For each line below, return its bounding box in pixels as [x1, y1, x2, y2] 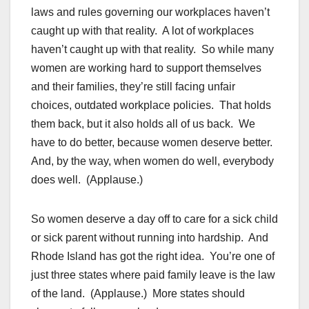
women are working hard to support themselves [31, 62, 261, 74]
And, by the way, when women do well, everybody [31, 155, 274, 168]
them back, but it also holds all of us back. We [31, 118, 255, 130]
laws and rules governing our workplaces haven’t [31, 6, 270, 19]
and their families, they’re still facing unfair [31, 81, 235, 93]
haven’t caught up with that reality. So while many [31, 43, 274, 56]
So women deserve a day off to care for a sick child [31, 213, 278, 226]
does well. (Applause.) [31, 174, 143, 186]
